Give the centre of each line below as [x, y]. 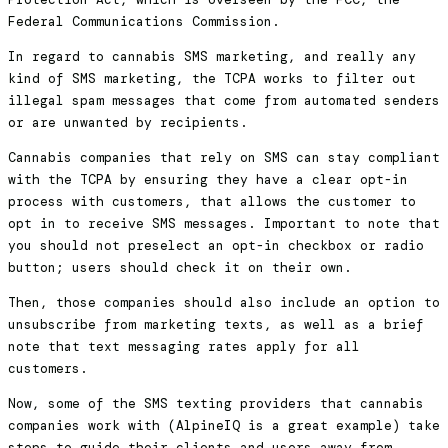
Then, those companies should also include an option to [224, 303]
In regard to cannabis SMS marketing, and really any [212, 57]
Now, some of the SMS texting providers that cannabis [216, 404]
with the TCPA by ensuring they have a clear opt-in [208, 180]
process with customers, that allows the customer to [212, 202]
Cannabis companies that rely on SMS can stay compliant [224, 158]
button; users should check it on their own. [180, 268]
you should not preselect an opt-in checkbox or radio [216, 246]
